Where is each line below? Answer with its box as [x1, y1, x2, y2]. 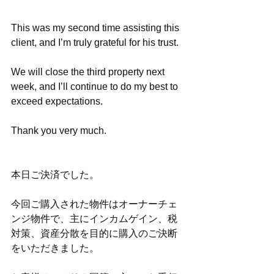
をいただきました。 [11, 243, 99, 253]
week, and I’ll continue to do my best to [11, 81, 180, 92]
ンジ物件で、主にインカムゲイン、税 [11, 213, 177, 224]
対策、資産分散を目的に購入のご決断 [11, 228, 177, 239]
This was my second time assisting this [11, 23, 182, 33]
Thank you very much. [11, 125, 106, 136]
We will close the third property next [11, 67, 167, 77]
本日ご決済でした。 [11, 169, 99, 180]
